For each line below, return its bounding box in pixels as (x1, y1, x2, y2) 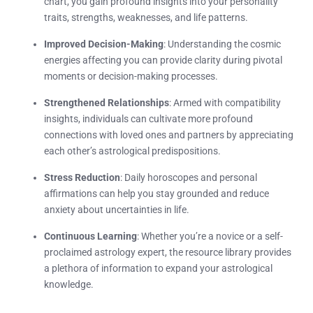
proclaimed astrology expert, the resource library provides (44, 246, 291, 258)
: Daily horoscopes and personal (120, 171, 257, 183)
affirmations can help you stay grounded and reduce (44, 187, 269, 199)
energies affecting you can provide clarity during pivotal (44, 54, 282, 66)
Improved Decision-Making (44, 38, 163, 50)
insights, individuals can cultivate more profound (44, 112, 253, 124)
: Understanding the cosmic (163, 38, 281, 50)
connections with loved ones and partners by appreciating (44, 129, 293, 140)
